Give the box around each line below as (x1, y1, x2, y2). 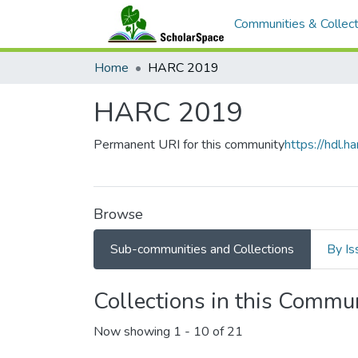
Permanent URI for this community (93, 136, 284, 153)
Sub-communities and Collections (110, 241, 294, 258)
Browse (93, 205, 143, 224)
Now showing (93, 323, 173, 341)
